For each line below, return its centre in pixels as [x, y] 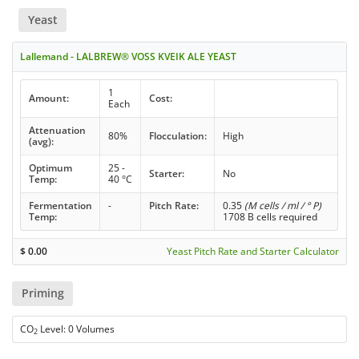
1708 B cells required [270, 217]
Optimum [50, 168]
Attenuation [57, 131]
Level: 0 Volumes [77, 329]
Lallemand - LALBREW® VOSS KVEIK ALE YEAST [129, 57]
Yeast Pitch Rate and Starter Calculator [252, 252]
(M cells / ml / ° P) [282, 206]
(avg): [41, 142]
